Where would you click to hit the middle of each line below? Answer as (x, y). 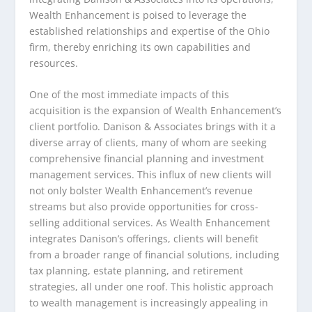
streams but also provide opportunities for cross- (144, 206)
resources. (54, 63)
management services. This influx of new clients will (151, 174)
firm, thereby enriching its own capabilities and (140, 47)
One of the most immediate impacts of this (130, 94)
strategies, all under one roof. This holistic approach (152, 286)
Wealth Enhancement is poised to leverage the (138, 15)
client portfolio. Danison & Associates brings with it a (153, 126)
